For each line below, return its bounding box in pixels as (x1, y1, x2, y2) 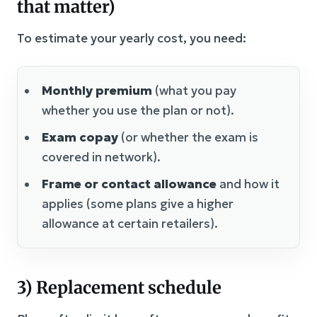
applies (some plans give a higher (42, 196, 234, 212)
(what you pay (152, 83, 236, 99)
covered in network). (42, 149, 161, 166)
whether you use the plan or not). (42, 103, 234, 119)
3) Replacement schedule (17, 277, 221, 299)
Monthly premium (42, 83, 152, 99)
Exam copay (42, 129, 118, 146)
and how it (217, 176, 279, 192)
